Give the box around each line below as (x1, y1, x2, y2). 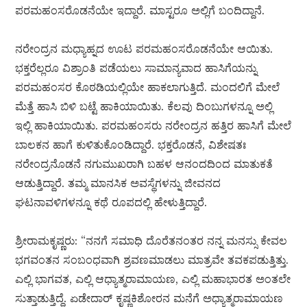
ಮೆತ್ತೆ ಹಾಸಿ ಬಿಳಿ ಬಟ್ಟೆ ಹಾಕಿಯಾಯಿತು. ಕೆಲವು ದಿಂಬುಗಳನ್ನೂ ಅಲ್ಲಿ (15, 99, 273, 114)
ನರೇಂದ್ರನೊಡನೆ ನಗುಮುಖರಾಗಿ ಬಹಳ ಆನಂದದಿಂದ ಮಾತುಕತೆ (15, 157, 273, 171)
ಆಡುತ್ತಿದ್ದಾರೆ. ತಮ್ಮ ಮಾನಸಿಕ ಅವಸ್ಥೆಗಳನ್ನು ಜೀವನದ (15, 176, 221, 191)
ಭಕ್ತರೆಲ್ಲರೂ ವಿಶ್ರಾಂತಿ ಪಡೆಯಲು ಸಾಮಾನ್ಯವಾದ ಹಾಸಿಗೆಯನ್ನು (15, 61, 258, 75)
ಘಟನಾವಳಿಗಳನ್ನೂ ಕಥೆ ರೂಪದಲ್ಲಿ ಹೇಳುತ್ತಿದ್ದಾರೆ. (15, 195, 208, 210)
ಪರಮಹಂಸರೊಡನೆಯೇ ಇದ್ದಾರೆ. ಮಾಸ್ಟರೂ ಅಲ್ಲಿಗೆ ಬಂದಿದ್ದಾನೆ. (15, 3, 265, 18)
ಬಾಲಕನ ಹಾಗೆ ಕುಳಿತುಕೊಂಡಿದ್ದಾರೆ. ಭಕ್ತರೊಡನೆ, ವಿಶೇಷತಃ (15, 138, 247, 152)
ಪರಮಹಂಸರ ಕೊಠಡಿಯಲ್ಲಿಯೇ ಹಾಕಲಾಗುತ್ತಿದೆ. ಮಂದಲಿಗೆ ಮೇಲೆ (15, 80, 280, 95)
